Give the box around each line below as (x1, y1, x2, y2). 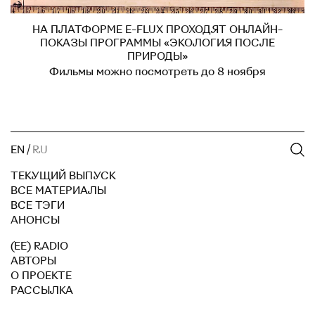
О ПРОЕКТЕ (11, 269, 72, 282)
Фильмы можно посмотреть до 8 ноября (49, 65, 266, 78)
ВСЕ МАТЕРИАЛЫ (11, 184, 106, 197)
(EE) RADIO (11, 239, 68, 252)
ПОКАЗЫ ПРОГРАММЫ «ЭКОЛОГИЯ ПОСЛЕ (40, 36, 275, 49)
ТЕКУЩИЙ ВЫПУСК (11, 169, 116, 182)
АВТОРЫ (11, 254, 56, 267)
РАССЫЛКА (11, 283, 73, 297)
